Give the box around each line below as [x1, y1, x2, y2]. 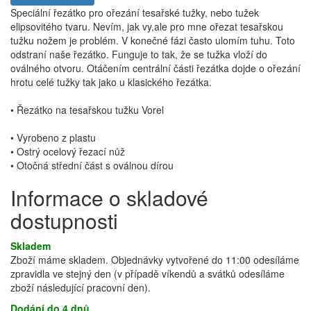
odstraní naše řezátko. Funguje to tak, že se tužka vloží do [10, 47, 267, 61]
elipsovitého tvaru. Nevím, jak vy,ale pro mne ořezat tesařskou [10, 19, 283, 33]
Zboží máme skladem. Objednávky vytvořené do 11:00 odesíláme [10, 253, 299, 267]
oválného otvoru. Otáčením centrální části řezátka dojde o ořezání [10, 61, 301, 75]
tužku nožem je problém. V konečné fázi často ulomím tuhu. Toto [10, 33, 295, 47]
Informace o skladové [10, 183, 208, 212]
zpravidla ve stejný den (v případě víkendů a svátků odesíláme [10, 267, 285, 280]
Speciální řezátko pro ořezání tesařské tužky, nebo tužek [10, 6, 259, 19]
